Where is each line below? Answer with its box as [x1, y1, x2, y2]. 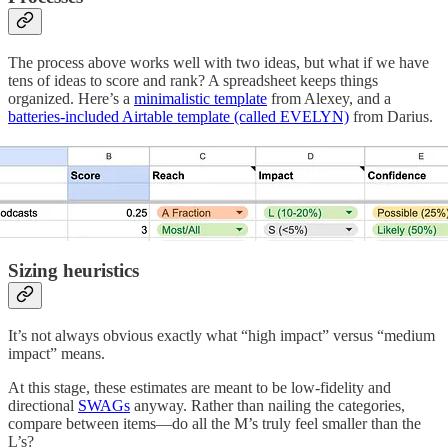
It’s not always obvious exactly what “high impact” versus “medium [8, 327, 435, 345]
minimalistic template [134, 89, 267, 107]
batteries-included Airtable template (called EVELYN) [8, 107, 349, 125]
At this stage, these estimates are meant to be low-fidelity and [8, 379, 391, 397]
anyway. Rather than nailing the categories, [130, 397, 405, 415]
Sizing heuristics [8, 259, 144, 281]
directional [8, 397, 78, 415]
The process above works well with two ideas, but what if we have [8, 53, 429, 71]
